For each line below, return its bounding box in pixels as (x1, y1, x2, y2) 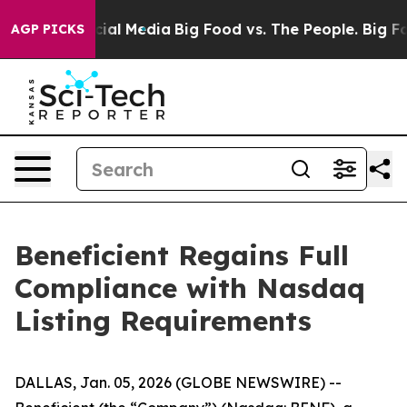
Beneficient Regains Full (15, 238, 349, 273)
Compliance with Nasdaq (15, 271, 365, 305)
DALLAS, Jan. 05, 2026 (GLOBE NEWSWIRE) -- (15, 373, 342, 392)
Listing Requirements (15, 303, 312, 338)
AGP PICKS (11, 21, 84, 37)
